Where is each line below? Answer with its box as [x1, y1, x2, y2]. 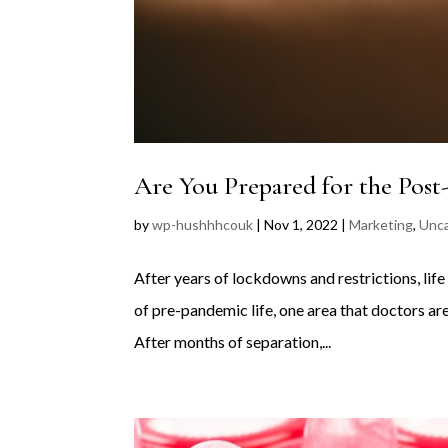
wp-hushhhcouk [152, 216, 254, 234]
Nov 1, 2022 [264, 216, 339, 234]
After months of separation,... [134, 332, 332, 352]
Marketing [349, 216, 414, 234]
